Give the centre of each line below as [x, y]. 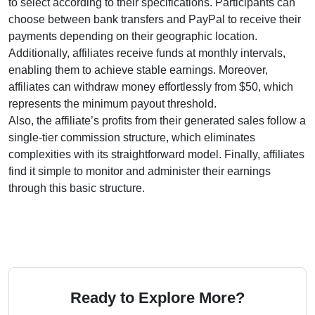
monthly [218, 53]
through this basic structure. [77, 188]
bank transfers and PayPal [159, 19]
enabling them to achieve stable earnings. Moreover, [138, 70]
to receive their [263, 19]
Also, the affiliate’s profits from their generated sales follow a [157, 121]
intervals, [262, 53]
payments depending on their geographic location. [133, 36]
